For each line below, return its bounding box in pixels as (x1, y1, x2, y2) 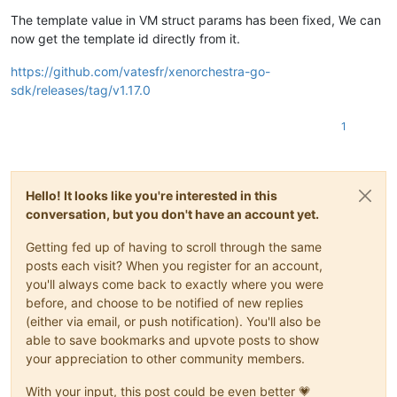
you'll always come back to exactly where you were (26, 276, 323, 292)
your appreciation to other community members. (26, 351, 305, 367)
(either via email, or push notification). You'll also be (26, 314, 321, 330)
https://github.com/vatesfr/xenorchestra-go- (11, 64, 270, 80)
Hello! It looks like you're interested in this (26, 188, 277, 204)
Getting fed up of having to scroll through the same (26, 239, 322, 255)
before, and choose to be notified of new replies (26, 295, 303, 311)
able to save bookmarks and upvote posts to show (26, 332, 319, 348)
